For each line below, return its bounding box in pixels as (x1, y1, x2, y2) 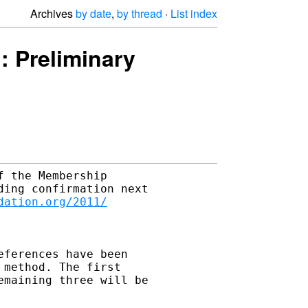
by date (76, 5, 111, 21)
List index (170, 5, 217, 21)
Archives (30, 5, 76, 21)
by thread (117, 5, 162, 21)
